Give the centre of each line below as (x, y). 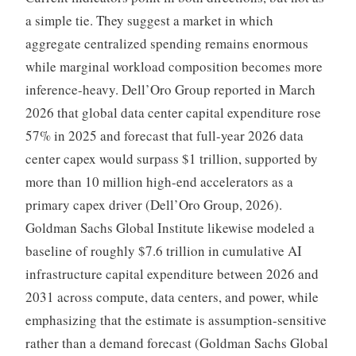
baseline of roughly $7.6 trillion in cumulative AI (163, 251)
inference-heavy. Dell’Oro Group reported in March (170, 90)
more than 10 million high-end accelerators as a (159, 182)
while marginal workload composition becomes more (174, 67)
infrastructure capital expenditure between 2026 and (172, 274)
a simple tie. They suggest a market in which (149, 21)
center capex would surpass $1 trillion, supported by (171, 159)
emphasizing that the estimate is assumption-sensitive (176, 320)
